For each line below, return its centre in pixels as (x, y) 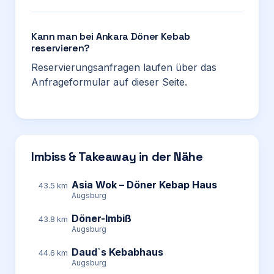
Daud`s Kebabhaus (117, 252)
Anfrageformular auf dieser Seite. (109, 82)
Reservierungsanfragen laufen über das (124, 67)
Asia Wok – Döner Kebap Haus (144, 185)
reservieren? (61, 48)
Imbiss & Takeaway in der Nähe (117, 157)
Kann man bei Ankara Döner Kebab (111, 36)
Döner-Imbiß (102, 218)
